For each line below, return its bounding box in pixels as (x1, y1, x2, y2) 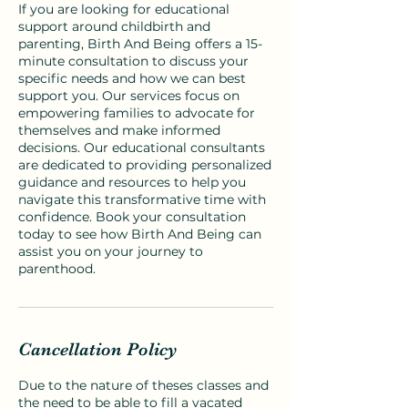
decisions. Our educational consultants (18, 139, 265, 156)
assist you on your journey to (18, 243, 203, 260)
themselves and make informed (18, 122, 220, 138)
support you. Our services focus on (18, 87, 240, 104)
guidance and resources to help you (18, 174, 246, 190)
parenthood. (18, 260, 96, 277)
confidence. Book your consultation (18, 209, 246, 225)
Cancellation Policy (18, 339, 178, 360)
